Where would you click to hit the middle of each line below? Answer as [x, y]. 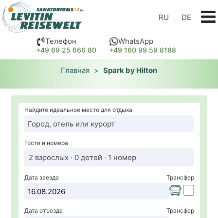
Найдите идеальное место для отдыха [78, 110]
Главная [75, 71]
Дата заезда [41, 178]
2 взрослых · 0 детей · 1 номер [82, 157]
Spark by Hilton [130, 71]
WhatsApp [136, 41]
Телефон [61, 41]
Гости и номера [46, 143]
